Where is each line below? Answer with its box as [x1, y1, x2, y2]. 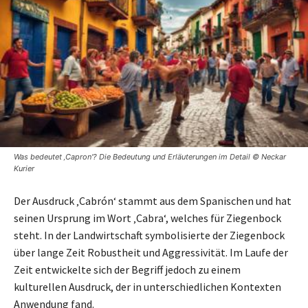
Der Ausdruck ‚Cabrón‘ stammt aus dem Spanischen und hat [14, 193, 291, 208]
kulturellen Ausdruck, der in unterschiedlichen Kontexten [14, 279, 281, 294]
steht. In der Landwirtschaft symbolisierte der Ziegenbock [14, 228, 285, 242]
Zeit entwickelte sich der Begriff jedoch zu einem [14, 262, 241, 276]
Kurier [14, 163, 34, 173]
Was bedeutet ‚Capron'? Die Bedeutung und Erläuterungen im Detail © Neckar [14, 151, 286, 162]
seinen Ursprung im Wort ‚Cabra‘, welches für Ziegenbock [14, 210, 281, 225]
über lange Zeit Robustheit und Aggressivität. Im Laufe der [14, 245, 288, 259]
